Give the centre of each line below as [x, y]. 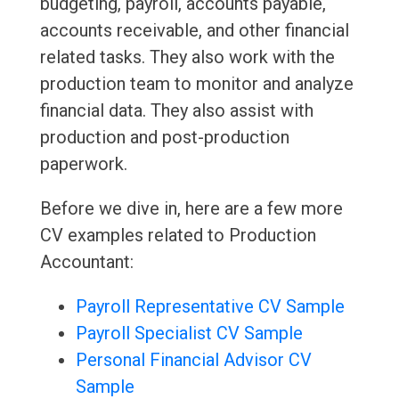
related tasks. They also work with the [187, 57]
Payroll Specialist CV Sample [189, 334]
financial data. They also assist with [176, 111]
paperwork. [83, 164]
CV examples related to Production [178, 236]
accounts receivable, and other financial [194, 31]
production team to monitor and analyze [196, 84]
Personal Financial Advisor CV [193, 360]
